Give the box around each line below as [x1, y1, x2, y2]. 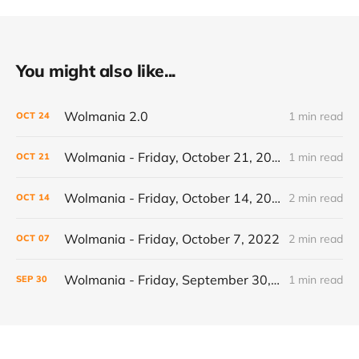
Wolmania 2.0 [64, 107, 148, 124]
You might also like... [16, 59, 175, 81]
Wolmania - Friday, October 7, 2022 [64, 230, 280, 247]
